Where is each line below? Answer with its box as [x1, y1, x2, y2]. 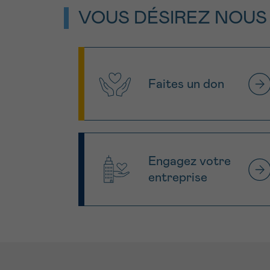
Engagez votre [148, 155, 231, 168]
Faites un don [148, 77, 224, 90]
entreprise [148, 171, 207, 184]
